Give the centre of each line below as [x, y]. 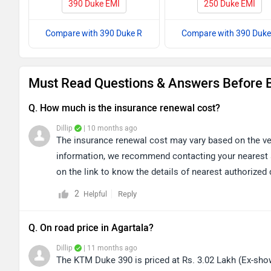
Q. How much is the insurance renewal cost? [124, 108]
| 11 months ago [109, 248]
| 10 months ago [109, 128]
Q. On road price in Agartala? [91, 227]
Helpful [95, 194]
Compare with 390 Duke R [94, 33]
